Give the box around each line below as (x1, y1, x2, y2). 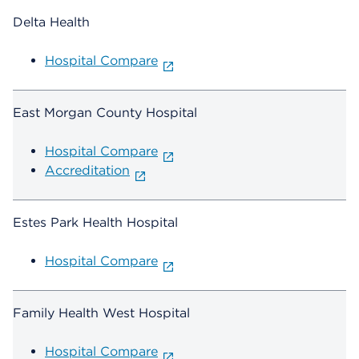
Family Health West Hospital (13, 305, 190, 321)
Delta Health (13, 14, 90, 30)
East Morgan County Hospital (13, 105, 197, 121)
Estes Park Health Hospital (13, 215, 178, 231)
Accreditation (45, 163, 130, 179)
